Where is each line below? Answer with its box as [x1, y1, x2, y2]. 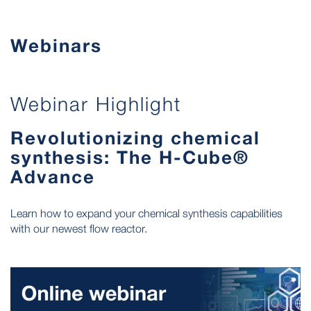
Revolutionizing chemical [10, 126, 260, 149]
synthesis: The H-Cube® [10, 146, 249, 168]
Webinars [10, 34, 102, 56]
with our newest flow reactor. [10, 221, 147, 235]
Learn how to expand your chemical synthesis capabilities [10, 206, 283, 219]
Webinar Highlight [10, 92, 181, 115]
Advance [10, 165, 95, 187]
